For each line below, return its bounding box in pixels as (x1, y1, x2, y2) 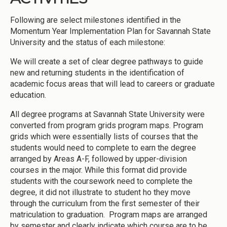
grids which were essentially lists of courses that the (10, 131, 198, 141)
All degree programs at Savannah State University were (10, 109, 205, 119)
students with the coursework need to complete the (10, 176, 193, 186)
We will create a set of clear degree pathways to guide (10, 56, 203, 66)
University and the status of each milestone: (10, 37, 165, 47)
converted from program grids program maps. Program (10, 120, 203, 130)
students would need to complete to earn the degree (10, 142, 196, 153)
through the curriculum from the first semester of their (10, 198, 200, 208)
